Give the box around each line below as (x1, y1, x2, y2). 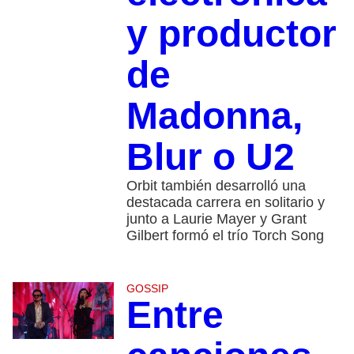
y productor (126, 13, 337, 55)
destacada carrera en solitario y (126, 194, 325, 211)
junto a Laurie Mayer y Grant (126, 211, 307, 228)
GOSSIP (126, 282, 168, 296)
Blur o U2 (126, 136, 295, 179)
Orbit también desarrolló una (126, 178, 306, 194)
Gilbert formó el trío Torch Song (126, 228, 324, 244)
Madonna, (126, 95, 303, 137)
